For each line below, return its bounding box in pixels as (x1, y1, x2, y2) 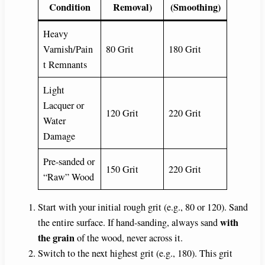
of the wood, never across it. (75, 231, 183, 244)
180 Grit (169, 42, 202, 56)
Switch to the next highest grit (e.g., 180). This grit (38, 246, 232, 260)
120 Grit (106, 106, 139, 119)
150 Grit (106, 162, 139, 176)
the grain (38, 230, 75, 245)
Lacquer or (43, 98, 85, 112)
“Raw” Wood (43, 170, 95, 183)
